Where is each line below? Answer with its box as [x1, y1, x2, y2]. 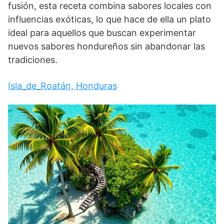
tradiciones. [8, 54, 57, 65]
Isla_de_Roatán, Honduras [8, 80, 117, 91]
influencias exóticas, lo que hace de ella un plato [8, 13, 211, 24]
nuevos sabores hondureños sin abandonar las [8, 40, 205, 51]
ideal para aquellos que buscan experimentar [8, 27, 196, 38]
